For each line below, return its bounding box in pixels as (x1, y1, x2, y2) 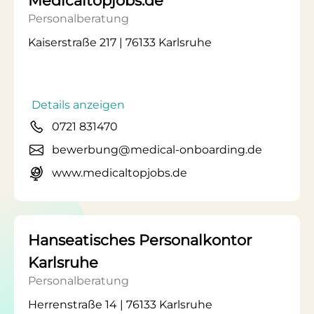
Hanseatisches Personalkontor (28, 231, 252, 249)
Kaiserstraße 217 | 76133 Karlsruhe (28, 36, 212, 49)
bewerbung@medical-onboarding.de (52, 143, 262, 156)
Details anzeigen (32, 98, 125, 111)
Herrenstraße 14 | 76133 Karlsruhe (28, 298, 212, 311)
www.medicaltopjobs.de (52, 166, 187, 179)
